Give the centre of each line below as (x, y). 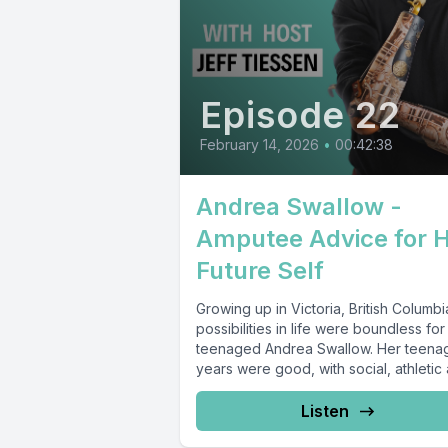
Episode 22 (300, 115)
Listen (324, 411)
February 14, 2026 (259, 145)
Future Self (260, 271)
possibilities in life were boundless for (320, 329)
